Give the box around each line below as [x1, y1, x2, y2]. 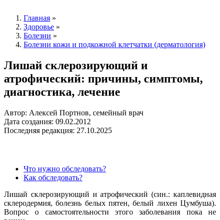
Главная [24, 14, 50, 23]
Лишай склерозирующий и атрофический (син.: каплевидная [4, 190, 216, 198]
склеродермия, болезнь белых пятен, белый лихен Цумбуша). [4, 198, 216, 207]
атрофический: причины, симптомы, [4, 72, 203, 85]
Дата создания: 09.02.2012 [4, 117, 91, 126]
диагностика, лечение [4, 85, 120, 99]
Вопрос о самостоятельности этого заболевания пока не [4, 207, 216, 216]
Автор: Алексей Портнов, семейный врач [4, 108, 143, 117]
